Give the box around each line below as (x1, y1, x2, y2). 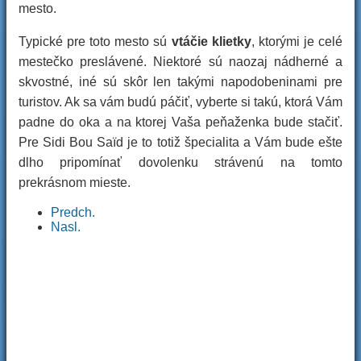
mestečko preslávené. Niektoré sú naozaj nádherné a (19, 55, 342, 68)
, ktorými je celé (251, 35, 343, 48)
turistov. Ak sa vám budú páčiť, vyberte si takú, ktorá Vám (19, 95, 342, 109)
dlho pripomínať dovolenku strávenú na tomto (19, 156, 342, 169)
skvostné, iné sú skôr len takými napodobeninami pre (19, 75, 342, 89)
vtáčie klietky (167, 35, 251, 48)
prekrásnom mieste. (19, 176, 131, 189)
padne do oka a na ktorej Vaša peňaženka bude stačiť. (19, 115, 342, 129)
